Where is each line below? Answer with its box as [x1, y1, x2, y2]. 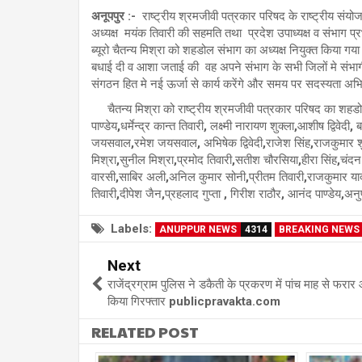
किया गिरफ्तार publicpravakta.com [107, 294, 280, 309]
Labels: [111, 221, 152, 237]
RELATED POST [91, 322, 199, 343]
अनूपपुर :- [91, 8, 136, 23]
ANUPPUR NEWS [159, 224, 237, 236]
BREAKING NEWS [279, 224, 360, 236]
